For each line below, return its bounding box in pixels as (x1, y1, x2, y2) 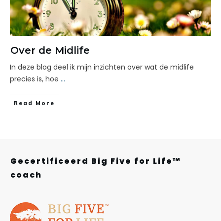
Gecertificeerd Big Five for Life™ (10, 155, 181, 167)
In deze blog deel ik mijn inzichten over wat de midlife (10, 62, 194, 72)
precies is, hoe (10, 74, 61, 84)
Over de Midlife (10, 44, 90, 56)
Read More (14, 100, 55, 107)
